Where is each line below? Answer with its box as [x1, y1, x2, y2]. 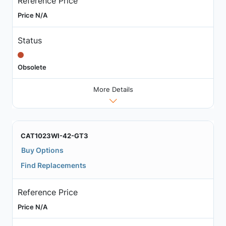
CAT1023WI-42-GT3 [21, 132, 88, 140]
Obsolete [17, 63, 46, 71]
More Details [93, 85, 133, 94]
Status [17, 35, 42, 45]
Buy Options [21, 146, 64, 155]
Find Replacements [21, 161, 86, 170]
